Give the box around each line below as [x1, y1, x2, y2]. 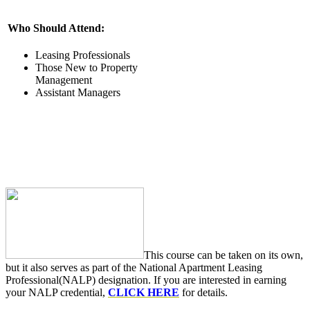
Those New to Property [35, 62, 138, 74]
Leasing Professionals [35, 49, 130, 62]
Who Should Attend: [8, 22, 104, 35]
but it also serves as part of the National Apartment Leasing [6, 262, 262, 274]
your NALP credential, [6, 286, 108, 299]
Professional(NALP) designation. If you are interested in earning [6, 274, 286, 286]
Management [35, 74, 92, 86]
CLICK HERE [108, 286, 179, 299]
